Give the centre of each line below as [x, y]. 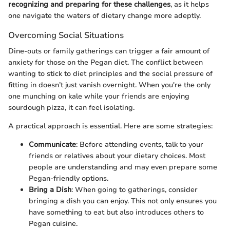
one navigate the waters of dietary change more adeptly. [104, 15]
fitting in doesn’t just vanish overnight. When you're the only [109, 85]
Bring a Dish [50, 190]
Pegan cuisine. [53, 224]
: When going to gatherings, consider [135, 190]
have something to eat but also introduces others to [116, 213]
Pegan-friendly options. [69, 179]
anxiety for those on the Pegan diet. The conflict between [106, 63]
